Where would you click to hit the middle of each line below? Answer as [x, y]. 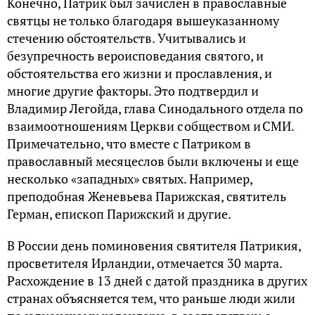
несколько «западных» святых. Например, [130, 179]
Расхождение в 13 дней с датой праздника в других [157, 281]
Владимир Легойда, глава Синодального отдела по [155, 109]
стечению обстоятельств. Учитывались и [127, 38]
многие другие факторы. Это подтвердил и [133, 91]
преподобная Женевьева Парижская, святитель [147, 197]
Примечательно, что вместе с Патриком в [129, 144]
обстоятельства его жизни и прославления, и [140, 73]
